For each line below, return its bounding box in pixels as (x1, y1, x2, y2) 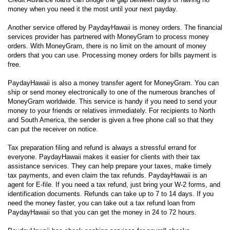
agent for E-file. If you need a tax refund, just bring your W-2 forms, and (8, 180, 220, 188)
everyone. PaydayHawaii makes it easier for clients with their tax (8, 152, 200, 161)
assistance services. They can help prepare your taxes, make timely (8, 162, 212, 170)
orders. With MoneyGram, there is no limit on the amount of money (8, 42, 206, 50)
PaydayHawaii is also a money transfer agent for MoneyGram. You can (8, 79, 219, 87)
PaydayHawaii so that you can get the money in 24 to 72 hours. (8, 208, 197, 216)
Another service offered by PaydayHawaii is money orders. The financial (8, 23, 222, 31)
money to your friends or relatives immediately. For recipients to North (8, 106, 215, 114)
